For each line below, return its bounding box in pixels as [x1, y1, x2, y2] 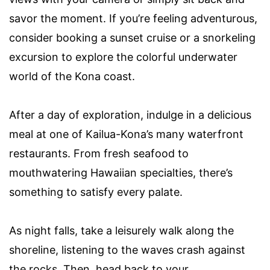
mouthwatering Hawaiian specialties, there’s [9, 166, 233, 180]
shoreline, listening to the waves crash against [9, 243, 245, 257]
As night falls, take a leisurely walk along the [9, 224, 234, 237]
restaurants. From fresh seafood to [9, 147, 189, 160]
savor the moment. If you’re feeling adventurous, [9, 12, 257, 25]
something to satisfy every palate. [9, 186, 183, 199]
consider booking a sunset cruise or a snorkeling [9, 31, 256, 45]
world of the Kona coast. [9, 70, 135, 83]
